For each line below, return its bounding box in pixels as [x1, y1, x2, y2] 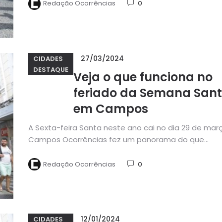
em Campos [73, 101, 148, 117]
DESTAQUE [33, 64, 68, 74]
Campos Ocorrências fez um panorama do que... [28, 134, 209, 145]
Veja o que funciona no [73, 69, 213, 86]
